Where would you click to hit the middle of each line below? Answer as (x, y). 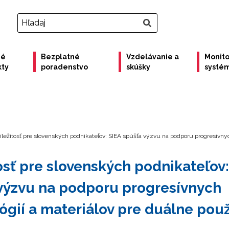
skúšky (139, 67)
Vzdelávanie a (153, 57)
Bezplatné (60, 57)
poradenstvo (64, 67)
